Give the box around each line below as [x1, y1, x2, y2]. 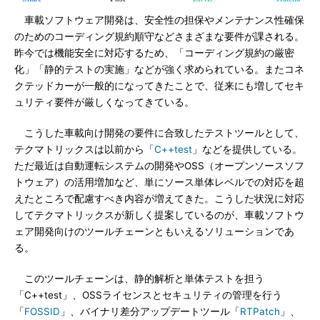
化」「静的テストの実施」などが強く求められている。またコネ [14, 64, 304, 75]
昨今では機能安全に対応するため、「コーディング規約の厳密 [14, 47, 294, 59]
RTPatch [240, 306, 280, 317]
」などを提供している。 [192, 144, 302, 155]
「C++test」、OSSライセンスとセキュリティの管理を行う [14, 289, 282, 301]
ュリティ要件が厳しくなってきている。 [14, 96, 194, 108]
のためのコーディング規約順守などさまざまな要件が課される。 [14, 31, 304, 42]
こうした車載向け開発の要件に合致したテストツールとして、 [14, 127, 304, 139]
